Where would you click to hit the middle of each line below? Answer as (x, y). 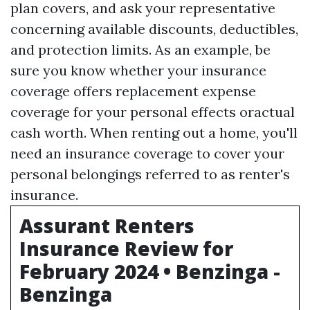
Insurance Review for (126, 248)
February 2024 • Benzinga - (150, 271)
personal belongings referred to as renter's (150, 174)
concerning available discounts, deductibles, (154, 29)
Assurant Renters (107, 226)
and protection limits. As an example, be (140, 49)
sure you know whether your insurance (138, 70)
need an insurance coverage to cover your (147, 153)
